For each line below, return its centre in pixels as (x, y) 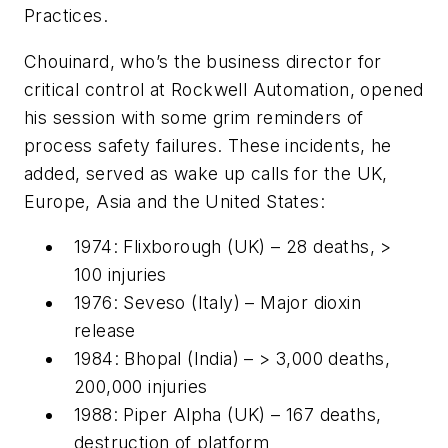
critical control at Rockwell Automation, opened (224, 89)
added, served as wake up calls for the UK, (206, 173)
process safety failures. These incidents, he (208, 145)
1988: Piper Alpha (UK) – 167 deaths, (228, 415)
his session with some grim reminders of (194, 117)
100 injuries (120, 275)
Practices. (66, 16)
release (105, 331)
